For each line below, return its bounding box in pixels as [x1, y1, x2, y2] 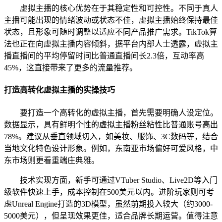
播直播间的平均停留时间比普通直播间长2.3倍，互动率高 [4, 52, 204, 60]
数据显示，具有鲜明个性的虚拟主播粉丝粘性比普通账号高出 [4, 120, 218, 129]
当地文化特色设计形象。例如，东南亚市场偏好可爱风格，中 [4, 144, 218, 153]
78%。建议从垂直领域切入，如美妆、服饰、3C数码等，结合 [4, 132, 218, 141]
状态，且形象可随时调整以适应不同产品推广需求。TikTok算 [4, 28, 217, 36]
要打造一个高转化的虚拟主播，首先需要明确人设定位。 [20, 108, 218, 117]
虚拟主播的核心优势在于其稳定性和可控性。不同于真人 [20, 4, 218, 12]
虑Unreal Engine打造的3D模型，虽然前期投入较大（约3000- [4, 199, 213, 208]
